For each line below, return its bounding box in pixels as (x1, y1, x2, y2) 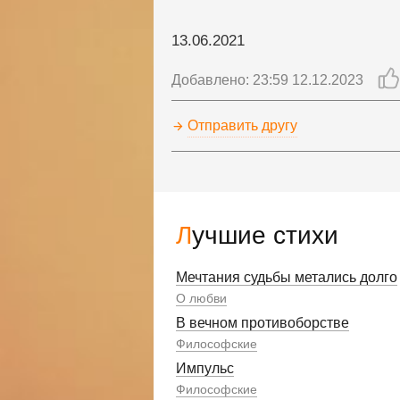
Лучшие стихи (192, 221, 338, 249)
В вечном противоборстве (176, 315, 349, 330)
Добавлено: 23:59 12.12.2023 (171, 72, 363, 87)
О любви (176, 291, 227, 305)
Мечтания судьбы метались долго (176, 270, 397, 285)
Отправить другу (187, 118, 297, 133)
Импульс (176, 361, 234, 376)
